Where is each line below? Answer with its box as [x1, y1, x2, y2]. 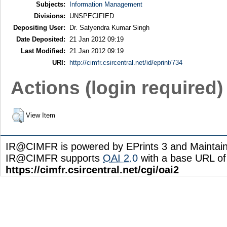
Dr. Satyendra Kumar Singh [69, 24, 149, 32]
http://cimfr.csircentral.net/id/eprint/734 [69, 59, 182, 67]
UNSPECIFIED [69, 12, 114, 20]
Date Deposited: [16, 35, 65, 44]
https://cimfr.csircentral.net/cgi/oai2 [6, 164, 179, 176]
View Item [25, 111, 55, 120]
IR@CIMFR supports [6, 153, 103, 164]
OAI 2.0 [103, 153, 138, 164]
